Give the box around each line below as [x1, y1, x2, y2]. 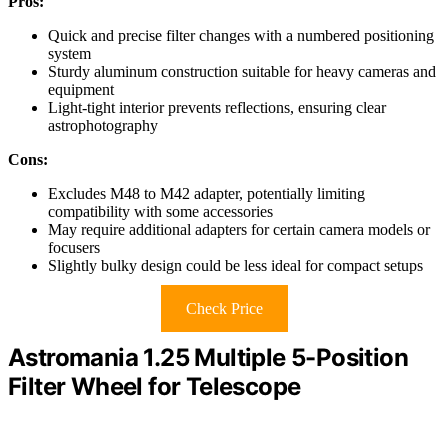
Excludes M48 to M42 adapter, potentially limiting [48, 185, 365, 203]
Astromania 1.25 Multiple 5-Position [8, 343, 408, 373]
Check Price [185, 300, 263, 318]
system [48, 45, 91, 63]
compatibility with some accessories [48, 203, 273, 221]
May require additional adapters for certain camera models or [48, 221, 430, 239]
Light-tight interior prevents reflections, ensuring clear [48, 99, 386, 117]
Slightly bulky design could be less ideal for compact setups [48, 257, 423, 275]
